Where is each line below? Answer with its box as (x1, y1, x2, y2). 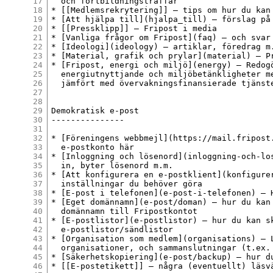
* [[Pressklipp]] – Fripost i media (51, 23, 218, 33)
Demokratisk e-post (51, 105, 140, 115)
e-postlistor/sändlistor (51, 224, 174, 234)
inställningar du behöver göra (51, 179, 203, 188)
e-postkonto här (51, 142, 135, 152)
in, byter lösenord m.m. (51, 160, 174, 170)
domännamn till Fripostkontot (51, 206, 198, 216)
